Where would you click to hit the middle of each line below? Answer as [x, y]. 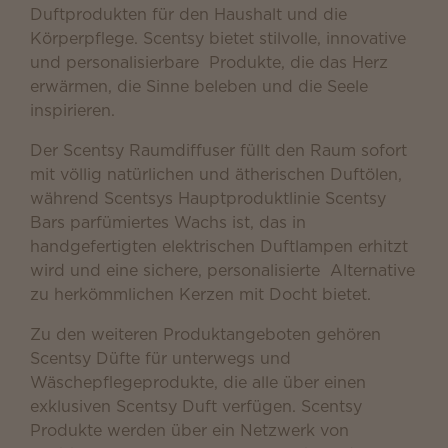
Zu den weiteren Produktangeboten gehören [205, 334]
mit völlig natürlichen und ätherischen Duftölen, [216, 174]
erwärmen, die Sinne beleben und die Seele [199, 86]
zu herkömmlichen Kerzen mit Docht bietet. [200, 294]
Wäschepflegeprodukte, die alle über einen [198, 382]
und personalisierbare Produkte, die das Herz [209, 62]
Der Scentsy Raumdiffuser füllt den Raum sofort [218, 150]
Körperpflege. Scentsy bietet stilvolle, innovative [218, 38]
